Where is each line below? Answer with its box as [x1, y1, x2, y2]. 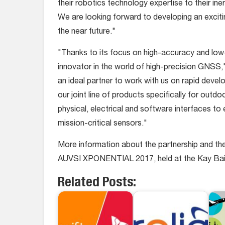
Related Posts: [58, 177, 136, 190]
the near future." [58, 28, 116, 36]
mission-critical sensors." [58, 120, 147, 128]
